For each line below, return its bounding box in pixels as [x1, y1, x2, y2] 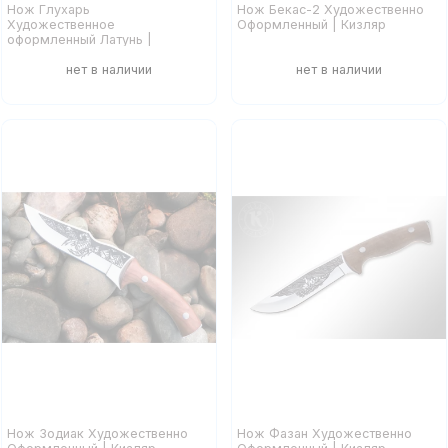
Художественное [6, 17, 115, 33]
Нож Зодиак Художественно [6, 425, 188, 441]
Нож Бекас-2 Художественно [237, 2, 425, 18]
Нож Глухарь [6, 2, 90, 18]
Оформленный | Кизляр [237, 17, 387, 33]
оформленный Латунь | [6, 32, 152, 48]
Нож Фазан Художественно [237, 425, 413, 441]
